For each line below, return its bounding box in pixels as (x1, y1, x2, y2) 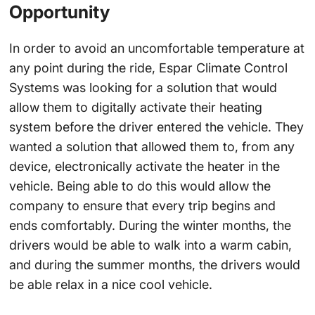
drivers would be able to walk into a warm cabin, (8, 237, 292, 252)
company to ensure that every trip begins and (8, 198, 276, 213)
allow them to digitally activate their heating (8, 99, 262, 115)
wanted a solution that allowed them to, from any (8, 139, 295, 154)
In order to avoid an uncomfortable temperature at (8, 40, 304, 56)
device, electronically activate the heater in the (8, 158, 280, 174)
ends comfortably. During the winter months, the (8, 217, 291, 233)
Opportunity (8, 1, 110, 23)
